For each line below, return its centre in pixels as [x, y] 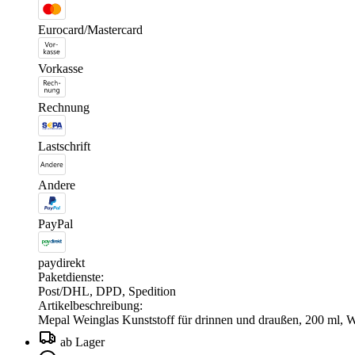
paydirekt [61, 262]
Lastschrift [64, 146]
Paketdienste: [71, 277]
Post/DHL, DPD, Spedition [107, 291]
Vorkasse [61, 68]
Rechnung [64, 107]
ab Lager [82, 342]
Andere [57, 185]
